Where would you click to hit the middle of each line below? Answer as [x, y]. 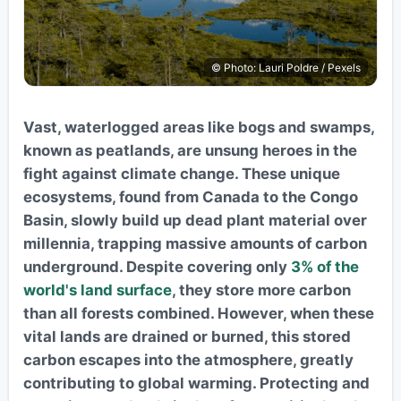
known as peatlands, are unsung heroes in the [190, 151]
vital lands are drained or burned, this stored [187, 337]
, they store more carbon [261, 290]
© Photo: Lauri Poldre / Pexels [286, 68]
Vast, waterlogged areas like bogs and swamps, [198, 128]
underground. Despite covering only [157, 267]
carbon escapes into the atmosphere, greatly [188, 360]
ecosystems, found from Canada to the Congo [190, 197]
